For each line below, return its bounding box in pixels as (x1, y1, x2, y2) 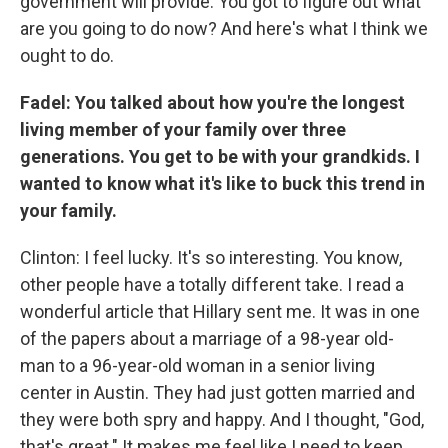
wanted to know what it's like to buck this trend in (20, 172, 425, 194)
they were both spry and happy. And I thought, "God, (20, 408, 424, 430)
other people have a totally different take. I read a (20, 273, 404, 295)
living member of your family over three (20, 118, 346, 140)
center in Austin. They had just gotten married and (20, 381, 415, 403)
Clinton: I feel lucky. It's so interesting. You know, (20, 246, 402, 268)
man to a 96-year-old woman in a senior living (20, 354, 375, 376)
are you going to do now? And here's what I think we (20, 17, 428, 39)
